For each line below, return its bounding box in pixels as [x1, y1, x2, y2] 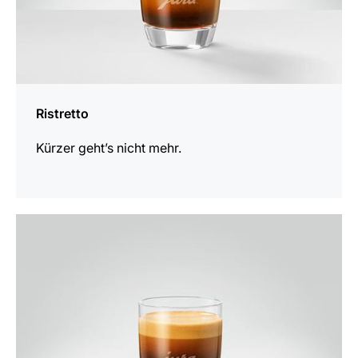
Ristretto [36, 105, 89, 122]
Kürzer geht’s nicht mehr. [36, 140, 181, 157]
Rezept [15, 237, 57, 253]
